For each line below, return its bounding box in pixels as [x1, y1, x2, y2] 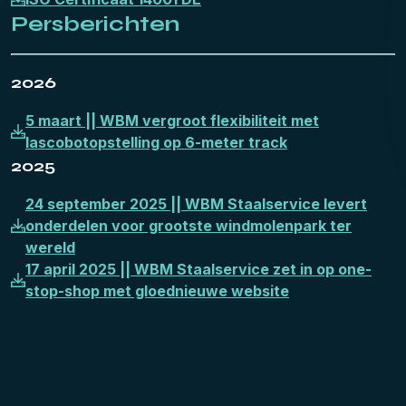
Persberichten [11, 11, 179, 37]
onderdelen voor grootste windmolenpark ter [25, 217, 352, 235]
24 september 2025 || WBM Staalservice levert [25, 195, 367, 213]
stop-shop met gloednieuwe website [25, 282, 289, 300]
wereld [25, 238, 75, 256]
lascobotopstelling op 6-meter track [25, 133, 287, 151]
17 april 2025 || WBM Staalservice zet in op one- [25, 260, 372, 278]
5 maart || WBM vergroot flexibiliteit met [25, 111, 319, 130]
